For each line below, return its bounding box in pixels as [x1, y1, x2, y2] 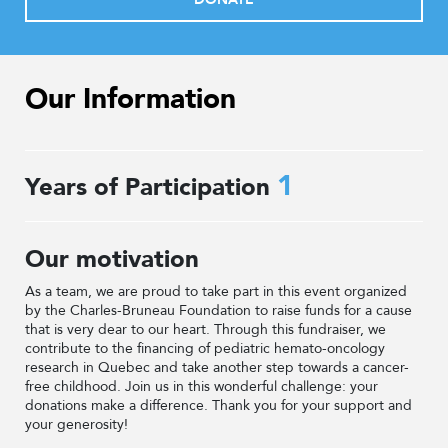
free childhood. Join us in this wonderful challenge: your [25, 377, 378, 396]
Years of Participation [25, 171, 277, 204]
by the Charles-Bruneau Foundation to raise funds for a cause [25, 301, 412, 320]
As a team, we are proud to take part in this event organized [25, 282, 407, 301]
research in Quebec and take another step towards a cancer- [25, 358, 409, 377]
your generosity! [25, 415, 128, 434]
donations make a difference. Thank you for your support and [25, 396, 412, 415]
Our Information [25, 80, 236, 118]
